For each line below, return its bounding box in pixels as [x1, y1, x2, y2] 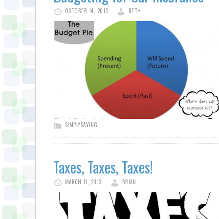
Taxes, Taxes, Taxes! [53, 156, 153, 178]
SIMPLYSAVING [65, 121, 98, 129]
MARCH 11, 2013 [65, 178, 102, 186]
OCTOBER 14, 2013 [65, 7, 108, 15]
